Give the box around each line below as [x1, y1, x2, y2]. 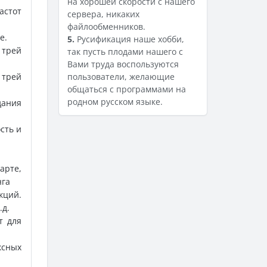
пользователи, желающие [67, 71, 175, 82]
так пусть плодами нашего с [67, 46, 183, 57]
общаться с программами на [67, 83, 186, 95]
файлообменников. [67, 21, 145, 32]
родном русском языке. [67, 96, 163, 107]
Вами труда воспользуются [67, 58, 179, 70]
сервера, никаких [67, 8, 139, 20]
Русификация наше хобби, [74, 33, 184, 45]
